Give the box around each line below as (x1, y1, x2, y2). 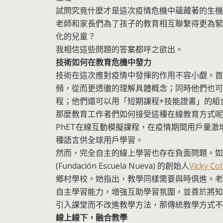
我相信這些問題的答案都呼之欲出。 (55, 43, 183, 55)
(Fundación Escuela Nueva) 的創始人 (55, 160, 189, 171)
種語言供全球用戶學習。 (55, 134, 143, 145)
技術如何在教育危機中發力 (55, 56, 151, 68)
